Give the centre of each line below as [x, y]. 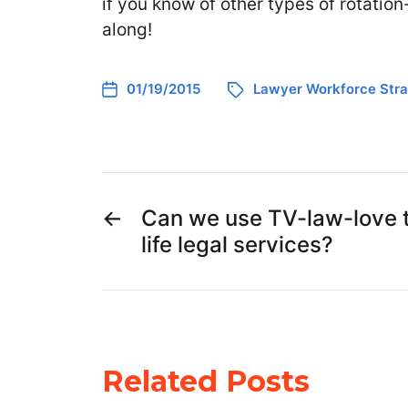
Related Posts [206, 381]
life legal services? [237, 244]
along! [127, 29]
